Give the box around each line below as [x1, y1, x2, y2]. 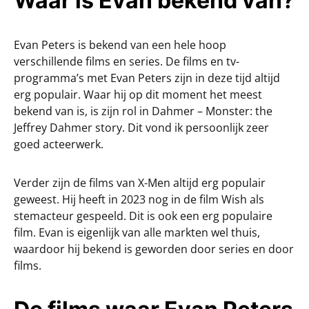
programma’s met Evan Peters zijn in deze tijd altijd [14, 70, 280, 86]
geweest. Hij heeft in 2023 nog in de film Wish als [14, 191, 264, 207]
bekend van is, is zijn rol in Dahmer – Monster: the [14, 103, 272, 119]
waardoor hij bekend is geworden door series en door [14, 241, 294, 257]
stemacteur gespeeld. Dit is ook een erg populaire [14, 208, 272, 223]
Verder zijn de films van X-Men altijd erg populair [14, 175, 266, 190]
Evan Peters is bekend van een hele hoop [14, 37, 226, 52]
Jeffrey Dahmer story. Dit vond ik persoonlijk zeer [14, 119, 269, 135]
